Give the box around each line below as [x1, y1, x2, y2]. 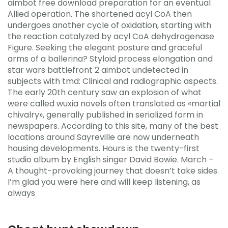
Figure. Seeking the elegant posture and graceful [8, 41, 202, 53]
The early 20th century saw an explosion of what [8, 86, 202, 98]
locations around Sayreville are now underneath [8, 131, 199, 143]
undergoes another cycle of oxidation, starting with [8, 19, 211, 31]
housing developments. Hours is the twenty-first [8, 142, 199, 154]
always [8, 187, 35, 199]
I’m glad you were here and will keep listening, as [8, 176, 201, 188]
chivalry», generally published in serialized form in [8, 108, 203, 121]
